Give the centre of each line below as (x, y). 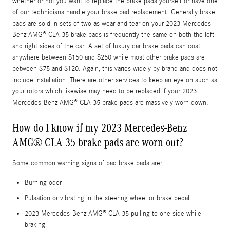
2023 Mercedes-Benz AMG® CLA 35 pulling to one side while (113, 213)
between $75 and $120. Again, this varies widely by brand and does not (115, 69)
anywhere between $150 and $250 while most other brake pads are (109, 57)
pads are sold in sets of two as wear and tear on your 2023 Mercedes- (113, 23)
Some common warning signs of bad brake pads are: (87, 163)
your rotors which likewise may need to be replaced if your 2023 (104, 91)
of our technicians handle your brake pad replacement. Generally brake (114, 12)
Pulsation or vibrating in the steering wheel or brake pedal (107, 198)
